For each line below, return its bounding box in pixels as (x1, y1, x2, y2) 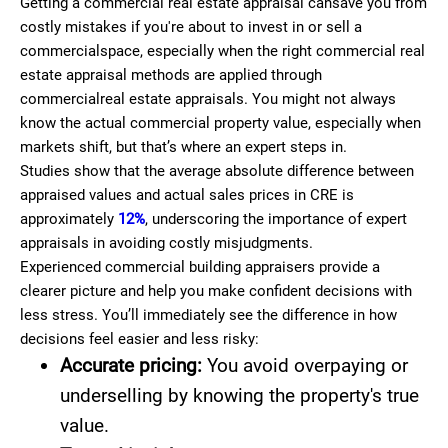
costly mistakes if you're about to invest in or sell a (20, 18, 362, 36)
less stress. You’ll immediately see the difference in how (20, 306, 397, 324)
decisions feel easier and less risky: (20, 330, 259, 348)
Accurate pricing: (60, 354, 202, 377)
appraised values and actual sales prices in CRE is (20, 186, 354, 204)
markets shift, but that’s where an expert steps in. (20, 138, 351, 156)
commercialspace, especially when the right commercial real (20, 42, 425, 60)
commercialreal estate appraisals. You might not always (20, 90, 396, 108)
